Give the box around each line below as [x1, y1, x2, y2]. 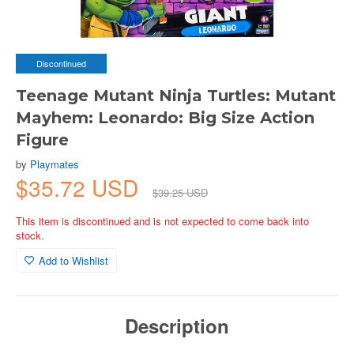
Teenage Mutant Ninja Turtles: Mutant [16, 86, 336, 105]
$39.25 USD [153, 185, 208, 200]
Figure [16, 130, 69, 149]
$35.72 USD [16, 171, 145, 203]
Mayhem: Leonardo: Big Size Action [16, 108, 314, 127]
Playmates [30, 156, 79, 171]
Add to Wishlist [39, 253, 108, 268]
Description [125, 312, 229, 339]
